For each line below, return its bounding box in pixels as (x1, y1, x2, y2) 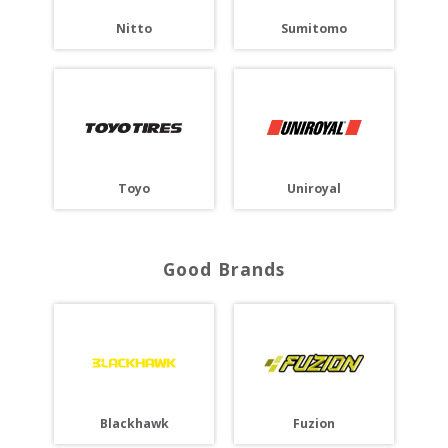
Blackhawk (99, 414, 169, 432)
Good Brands (163, 256, 285, 281)
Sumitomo (281, 19, 347, 37)
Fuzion (293, 414, 335, 432)
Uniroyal (287, 179, 341, 197)
